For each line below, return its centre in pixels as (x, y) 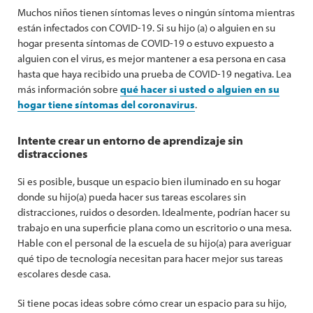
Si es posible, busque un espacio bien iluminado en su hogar (149, 181)
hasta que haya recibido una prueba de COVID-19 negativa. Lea (154, 74)
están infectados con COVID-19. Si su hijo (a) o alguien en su (146, 28)
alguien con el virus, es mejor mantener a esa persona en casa (152, 58)
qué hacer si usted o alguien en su (200, 89)
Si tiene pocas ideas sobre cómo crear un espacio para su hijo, (152, 303)
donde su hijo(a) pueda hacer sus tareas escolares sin (132, 197)
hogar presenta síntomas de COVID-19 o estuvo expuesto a (146, 43)
